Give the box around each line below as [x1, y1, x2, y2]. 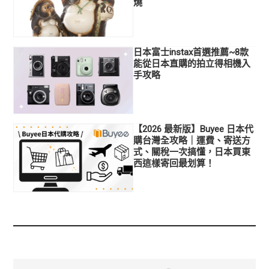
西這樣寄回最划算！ [133, 157, 215, 169]
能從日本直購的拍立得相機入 [133, 58, 251, 70]
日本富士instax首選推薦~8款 [133, 47, 249, 58]
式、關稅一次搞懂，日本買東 [133, 146, 251, 157]
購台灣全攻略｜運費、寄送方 [133, 134, 251, 146]
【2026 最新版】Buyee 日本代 [133, 123, 254, 134]
